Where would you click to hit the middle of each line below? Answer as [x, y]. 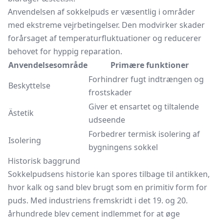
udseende [107, 120]
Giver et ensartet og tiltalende [144, 107]
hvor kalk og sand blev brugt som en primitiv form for [108, 187]
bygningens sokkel [123, 147]
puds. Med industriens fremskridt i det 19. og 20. [98, 200]
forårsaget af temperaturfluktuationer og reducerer [105, 38]
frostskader [110, 92]
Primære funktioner [150, 65]
